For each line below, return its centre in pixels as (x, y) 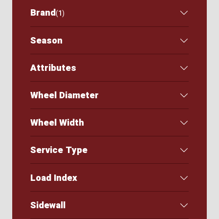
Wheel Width (57, 123)
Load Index (54, 178)
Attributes (53, 68)
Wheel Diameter (64, 95)
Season (46, 40)
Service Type (59, 150)
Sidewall (48, 205)
